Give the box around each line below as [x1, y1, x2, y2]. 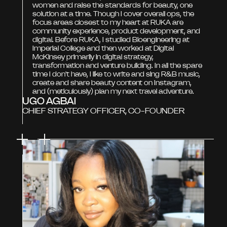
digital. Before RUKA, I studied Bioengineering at [32, 34, 190, 44]
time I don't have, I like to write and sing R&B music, [32, 69, 200, 79]
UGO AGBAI [22, 94, 76, 107]
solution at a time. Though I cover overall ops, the [32, 9, 194, 18]
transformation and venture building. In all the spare [32, 60, 202, 70]
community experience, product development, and [32, 26, 200, 35]
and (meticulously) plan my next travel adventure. [32, 86, 194, 96]
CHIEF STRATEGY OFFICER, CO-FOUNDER [22, 105, 184, 116]
